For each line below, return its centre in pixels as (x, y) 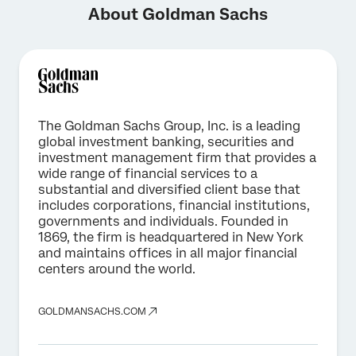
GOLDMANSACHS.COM (92, 311)
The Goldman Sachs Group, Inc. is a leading (169, 126)
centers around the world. (117, 269)
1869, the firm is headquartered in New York (171, 237)
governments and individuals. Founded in (163, 221)
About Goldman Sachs (178, 14)
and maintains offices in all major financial (168, 253)
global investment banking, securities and (166, 141)
